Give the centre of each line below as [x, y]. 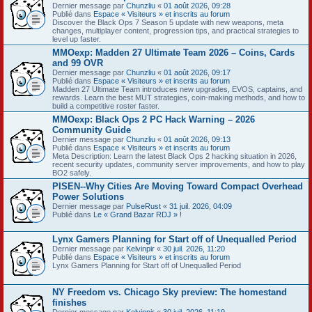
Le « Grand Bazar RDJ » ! [138, 214]
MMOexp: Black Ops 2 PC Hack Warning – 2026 [154, 119]
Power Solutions [88, 196]
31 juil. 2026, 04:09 [201, 206]
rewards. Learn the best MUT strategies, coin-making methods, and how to [179, 97]
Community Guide [92, 130]
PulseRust [143, 206]
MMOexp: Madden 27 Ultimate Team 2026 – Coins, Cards [173, 52]
